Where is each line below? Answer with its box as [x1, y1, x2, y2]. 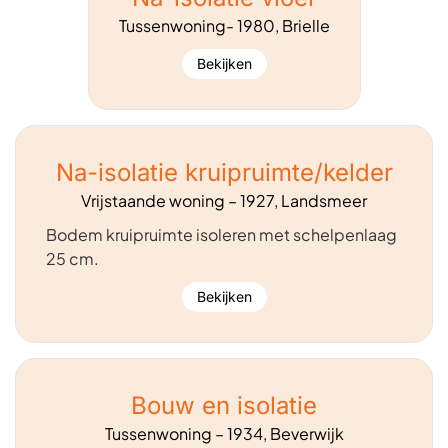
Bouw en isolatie [131, 391, 317, 421]
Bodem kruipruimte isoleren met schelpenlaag [46, 223, 397, 245]
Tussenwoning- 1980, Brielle [118, 14, 330, 36]
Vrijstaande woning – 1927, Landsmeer [81, 189, 367, 211]
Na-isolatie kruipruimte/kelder [55, 157, 393, 187]
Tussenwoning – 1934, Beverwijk [104, 423, 344, 445]
